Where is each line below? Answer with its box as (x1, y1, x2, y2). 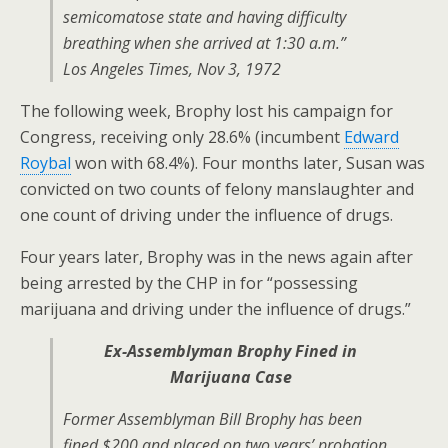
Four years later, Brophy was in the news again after (20, 246, 413, 268)
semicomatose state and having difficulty (63, 6, 346, 28)
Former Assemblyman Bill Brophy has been (63, 408, 362, 430)
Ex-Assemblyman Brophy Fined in (104, 340, 357, 362)
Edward (344, 126, 399, 148)
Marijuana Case (169, 366, 292, 388)
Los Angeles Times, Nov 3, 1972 (63, 58, 281, 80)
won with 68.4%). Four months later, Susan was (71, 152, 425, 174)
